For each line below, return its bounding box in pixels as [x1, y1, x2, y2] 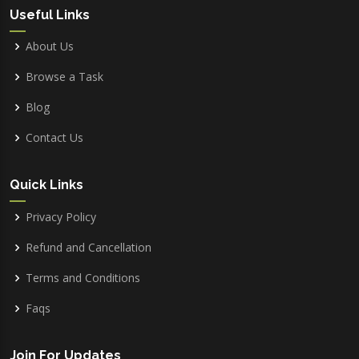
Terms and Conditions [26, 270, 140, 286]
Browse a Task [26, 69, 103, 85]
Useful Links [10, 6, 90, 22]
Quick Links [10, 177, 83, 193]
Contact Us [26, 130, 83, 146]
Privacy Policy [26, 209, 96, 225]
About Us [26, 38, 74, 54]
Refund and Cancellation [26, 240, 151, 256]
